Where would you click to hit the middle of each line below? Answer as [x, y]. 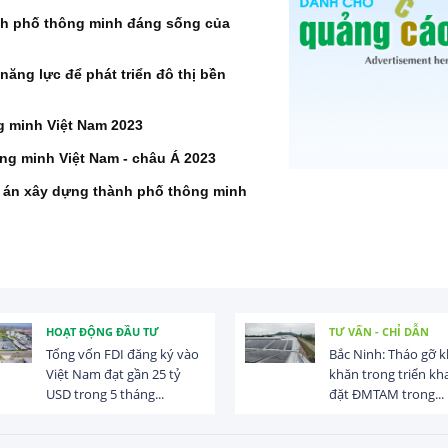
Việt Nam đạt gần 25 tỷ [113, 373]
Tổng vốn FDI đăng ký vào [122, 353]
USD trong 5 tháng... [105, 393]
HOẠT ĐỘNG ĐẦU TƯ [102, 332]
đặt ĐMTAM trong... [386, 393]
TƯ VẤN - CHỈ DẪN [379, 332]
